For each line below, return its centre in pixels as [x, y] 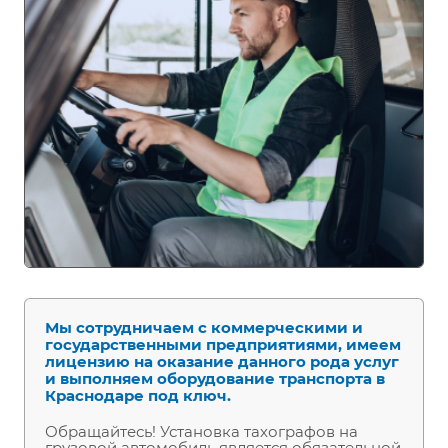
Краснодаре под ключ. [140, 396]
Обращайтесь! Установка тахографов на [201, 432]
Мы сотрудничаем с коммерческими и [204, 328]
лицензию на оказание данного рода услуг [222, 362]
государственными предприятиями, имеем [223, 345]
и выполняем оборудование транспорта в [215, 379]
